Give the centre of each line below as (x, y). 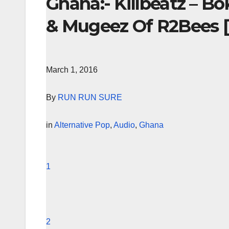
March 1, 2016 (72, 70)
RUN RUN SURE (90, 97)
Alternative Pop (82, 125)
